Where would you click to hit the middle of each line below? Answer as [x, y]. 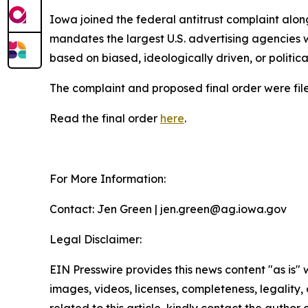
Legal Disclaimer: [96, 240]
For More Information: [108, 179]
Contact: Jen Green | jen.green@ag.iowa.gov [168, 209]
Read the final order [105, 119]
